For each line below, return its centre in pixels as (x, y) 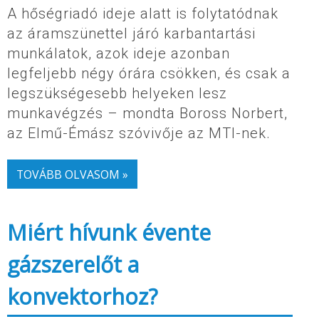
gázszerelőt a (73, 265)
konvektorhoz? (82, 297)
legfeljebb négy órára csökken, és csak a (149, 74)
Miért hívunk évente (109, 233)
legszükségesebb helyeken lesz (117, 94)
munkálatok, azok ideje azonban (119, 54)
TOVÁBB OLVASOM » (72, 174)
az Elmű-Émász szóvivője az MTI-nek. (139, 134)
